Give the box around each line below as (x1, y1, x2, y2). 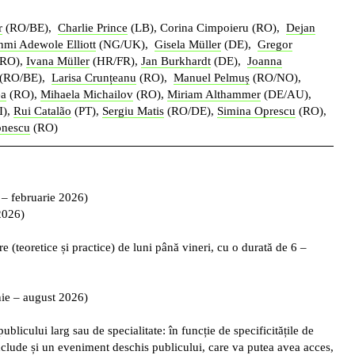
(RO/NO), (250, 71, 301, 84)
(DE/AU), (261, 87, 311, 101)
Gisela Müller (155, 37, 221, 51)
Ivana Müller (26, 54, 90, 67)
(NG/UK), (96, 37, 155, 51)
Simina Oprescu (217, 104, 296, 117)
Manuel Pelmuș (174, 71, 250, 84)
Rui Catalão (13, 104, 71, 117)
